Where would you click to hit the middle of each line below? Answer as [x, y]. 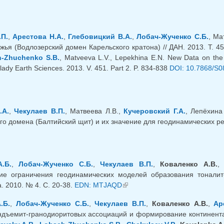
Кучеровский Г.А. [154, 111]
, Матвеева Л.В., [94, 111]
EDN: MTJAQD [98, 185]
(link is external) [147, 185]
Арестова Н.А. [38, 36]
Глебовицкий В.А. [100, 36]
